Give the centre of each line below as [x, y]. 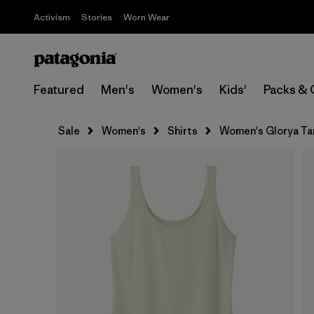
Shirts [183, 131]
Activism [52, 17]
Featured [59, 90]
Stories [97, 17]
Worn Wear [146, 17]
